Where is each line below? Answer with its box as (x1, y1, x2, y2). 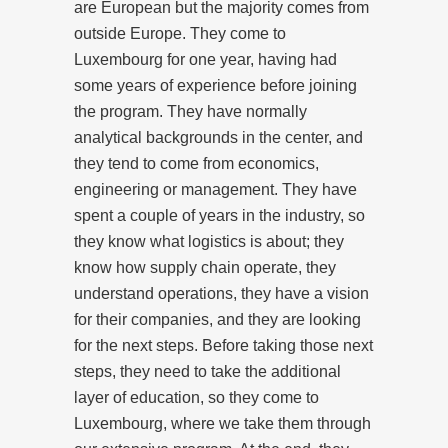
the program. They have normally (74, 102, 307, 120)
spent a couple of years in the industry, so (74, 206, 365, 224)
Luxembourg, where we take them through (74, 414, 371, 432)
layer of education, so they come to (74, 388, 319, 406)
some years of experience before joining (74, 76, 357, 94)
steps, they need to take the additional (74, 362, 341, 380)
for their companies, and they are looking (74, 310, 361, 328)
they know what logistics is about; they (74, 232, 344, 250)
